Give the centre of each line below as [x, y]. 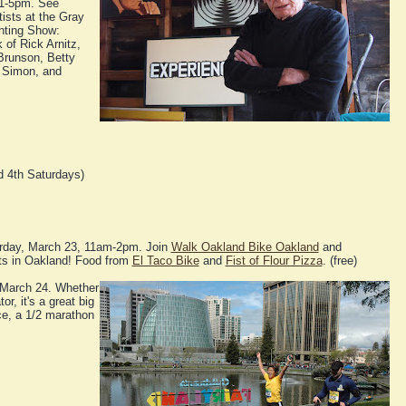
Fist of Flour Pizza [274, 261]
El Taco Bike [165, 261]
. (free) [339, 261]
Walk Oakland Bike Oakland [245, 247]
